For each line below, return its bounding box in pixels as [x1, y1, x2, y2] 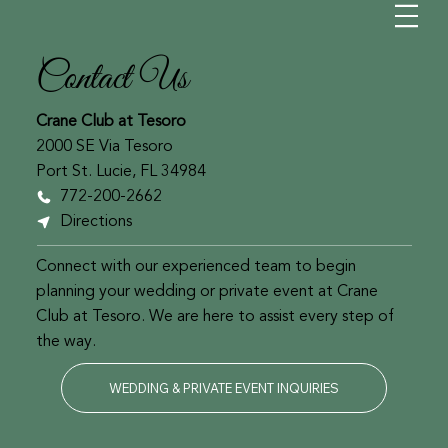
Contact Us [36, 53, 189, 104]
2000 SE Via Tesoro [36, 139, 174, 156]
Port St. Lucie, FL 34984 [36, 164, 207, 181]
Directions [60, 214, 133, 231]
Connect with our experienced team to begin [35, 258, 356, 275]
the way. [35, 333, 96, 350]
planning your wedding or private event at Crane [35, 283, 378, 300]
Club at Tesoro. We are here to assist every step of [35, 308, 394, 325]
